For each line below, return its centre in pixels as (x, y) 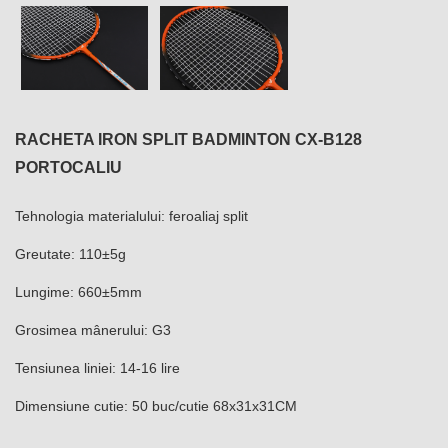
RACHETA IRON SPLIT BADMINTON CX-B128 (188, 140)
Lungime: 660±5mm (78, 292)
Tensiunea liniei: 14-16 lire (97, 368)
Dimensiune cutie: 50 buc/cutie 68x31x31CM (156, 406)
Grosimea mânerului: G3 (93, 330)
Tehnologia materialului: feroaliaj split (131, 216)
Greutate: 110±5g (70, 254)
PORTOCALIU (68, 168)
